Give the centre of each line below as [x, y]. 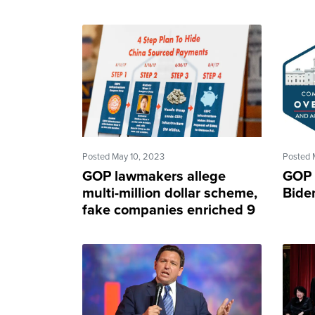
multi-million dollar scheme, [170, 193]
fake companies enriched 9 [169, 210]
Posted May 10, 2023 [123, 156]
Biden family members [154, 227]
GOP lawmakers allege [154, 176]
